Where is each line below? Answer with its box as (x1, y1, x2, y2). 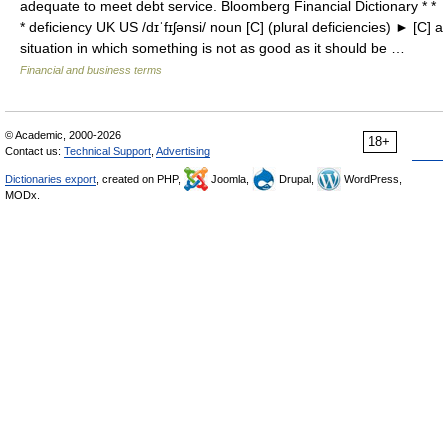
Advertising (156, 145, 210, 157)
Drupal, (276, 173, 317, 185)
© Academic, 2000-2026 (5, 129, 121, 141)
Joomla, (208, 173, 252, 185)
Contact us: (5, 145, 64, 157)
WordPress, (341, 173, 402, 185)
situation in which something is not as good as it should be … (20, 40, 413, 56)
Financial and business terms (20, 64, 162, 76)
